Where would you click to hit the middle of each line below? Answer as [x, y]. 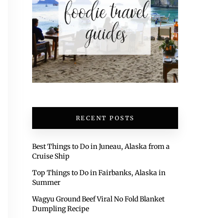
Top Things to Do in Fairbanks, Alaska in [99, 173]
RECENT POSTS [105, 118]
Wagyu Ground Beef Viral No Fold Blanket [98, 199]
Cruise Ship [51, 156]
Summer [46, 182]
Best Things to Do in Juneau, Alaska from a [101, 146]
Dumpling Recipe [61, 209]
